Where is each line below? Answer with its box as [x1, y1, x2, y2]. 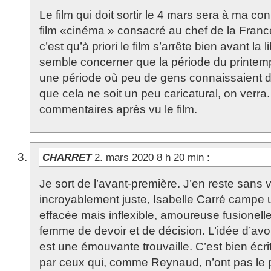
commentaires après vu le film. [39, 103, 197, 116]
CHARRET [42, 151, 94, 163]
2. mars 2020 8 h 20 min [94, 151, 207, 163]
